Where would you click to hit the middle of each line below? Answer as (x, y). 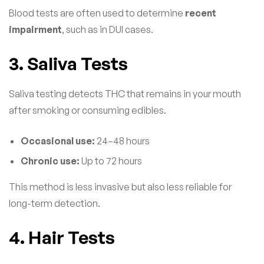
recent (201, 13)
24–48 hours (122, 141)
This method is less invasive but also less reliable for (120, 187)
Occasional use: (58, 141)
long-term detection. (55, 203)
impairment (35, 29)
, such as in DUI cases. (108, 29)
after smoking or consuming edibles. (88, 110)
